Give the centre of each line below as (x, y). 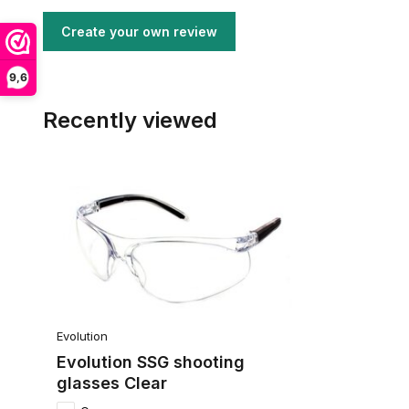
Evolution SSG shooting (151, 362)
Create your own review (139, 31)
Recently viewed (130, 120)
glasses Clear (112, 383)
